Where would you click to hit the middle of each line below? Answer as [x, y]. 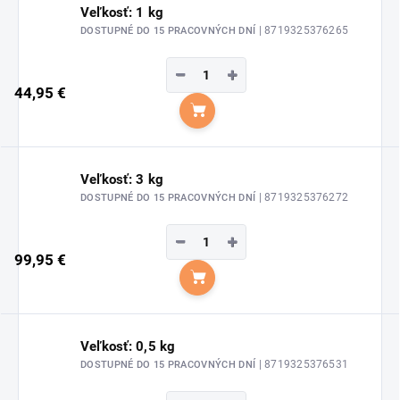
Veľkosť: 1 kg [122, 12]
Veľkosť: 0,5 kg [128, 346]
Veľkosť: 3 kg [122, 179]
